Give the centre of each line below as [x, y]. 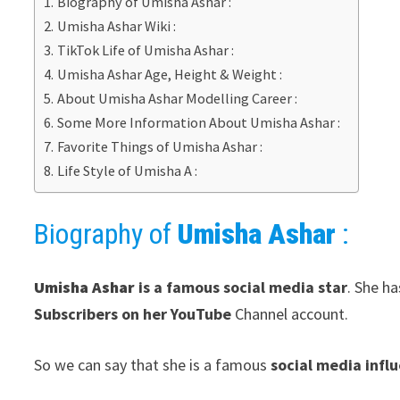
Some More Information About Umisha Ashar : [198, 123]
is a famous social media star [242, 287]
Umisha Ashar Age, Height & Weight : [169, 75]
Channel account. [290, 314]
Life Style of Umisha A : [127, 171]
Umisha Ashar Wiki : [116, 26]
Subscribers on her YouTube [133, 314]
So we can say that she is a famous [153, 365]
